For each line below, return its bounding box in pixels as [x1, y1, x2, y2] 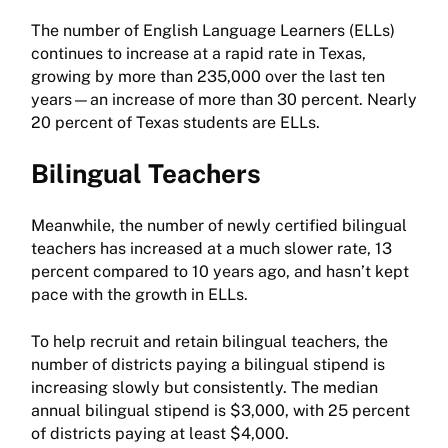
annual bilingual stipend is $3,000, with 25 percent [31, 401, 410, 421]
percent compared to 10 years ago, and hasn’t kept [31, 262, 409, 282]
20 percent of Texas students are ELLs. [31, 113, 320, 133]
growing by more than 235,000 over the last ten [31, 67, 385, 87]
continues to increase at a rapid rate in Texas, [31, 44, 366, 64]
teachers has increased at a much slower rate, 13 [31, 239, 392, 259]
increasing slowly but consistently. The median [31, 378, 378, 398]
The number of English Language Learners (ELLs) [31, 21, 395, 41]
